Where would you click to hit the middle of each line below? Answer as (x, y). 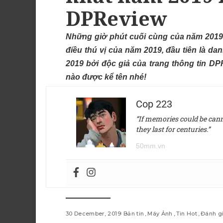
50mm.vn (151, 146)
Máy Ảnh (160, 214)
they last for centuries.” (173, 129)
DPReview (116, 18)
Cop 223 (154, 104)
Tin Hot (187, 214)
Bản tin (134, 214)
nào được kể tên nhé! (106, 77)
